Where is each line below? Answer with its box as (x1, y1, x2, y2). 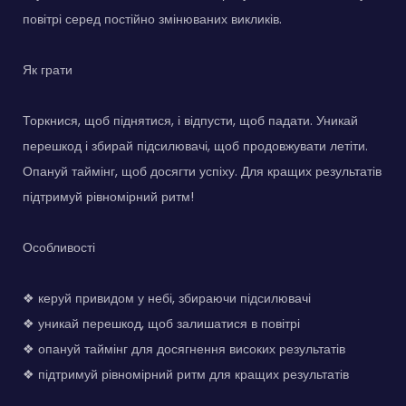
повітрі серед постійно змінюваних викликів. (23, 10, 282, 29)
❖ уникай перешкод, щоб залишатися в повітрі (23, 314, 300, 333)
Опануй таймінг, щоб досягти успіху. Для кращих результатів (23, 162, 382, 181)
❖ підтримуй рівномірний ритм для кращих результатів (23, 365, 349, 384)
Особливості (23, 238, 95, 257)
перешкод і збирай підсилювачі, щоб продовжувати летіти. (23, 137, 368, 156)
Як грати (23, 61, 72, 80)
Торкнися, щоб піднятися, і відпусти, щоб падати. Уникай (23, 111, 358, 130)
